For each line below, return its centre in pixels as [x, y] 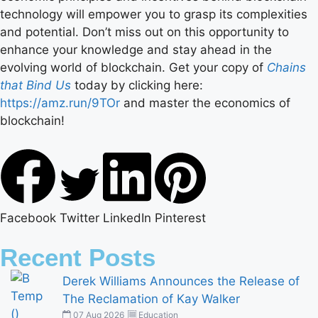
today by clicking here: [137, 86]
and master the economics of [205, 103]
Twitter [79, 218]
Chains [286, 68]
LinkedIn [127, 218]
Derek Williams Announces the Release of [181, 281]
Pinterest [180, 218]
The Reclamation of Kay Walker [152, 298]
